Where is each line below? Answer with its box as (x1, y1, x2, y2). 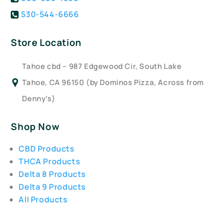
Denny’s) (22, 93, 56, 104)
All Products (19, 194, 68, 205)
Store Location (11, 36, 82, 49)
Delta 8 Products (19, 169, 87, 180)
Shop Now (11, 120, 60, 133)
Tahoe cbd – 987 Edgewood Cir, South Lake (22, 61, 182, 72)
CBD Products (19, 143, 75, 154)
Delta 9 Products (19, 181, 87, 193)
